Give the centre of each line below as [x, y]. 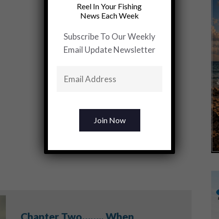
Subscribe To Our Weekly [109, 37]
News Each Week [109, 16]
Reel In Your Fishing [109, 6]
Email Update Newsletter [109, 50]
